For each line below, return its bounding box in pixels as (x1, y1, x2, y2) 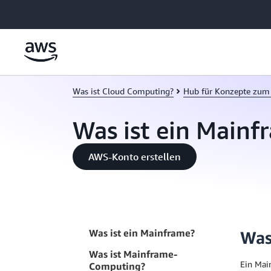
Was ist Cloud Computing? (73, 86, 174, 96)
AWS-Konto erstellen (88, 151, 181, 163)
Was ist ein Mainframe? (89, 227, 195, 239)
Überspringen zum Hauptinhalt (5, 7, 123, 17)
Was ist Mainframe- (89, 248, 177, 260)
